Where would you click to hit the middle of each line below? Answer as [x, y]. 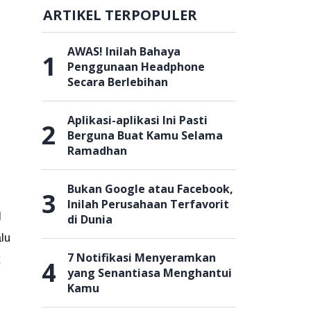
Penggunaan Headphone [136, 67]
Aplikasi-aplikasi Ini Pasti [137, 120]
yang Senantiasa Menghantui [150, 273]
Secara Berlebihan [118, 82]
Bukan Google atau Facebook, [150, 189]
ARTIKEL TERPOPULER [120, 15]
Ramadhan [97, 151]
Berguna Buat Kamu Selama [145, 135]
